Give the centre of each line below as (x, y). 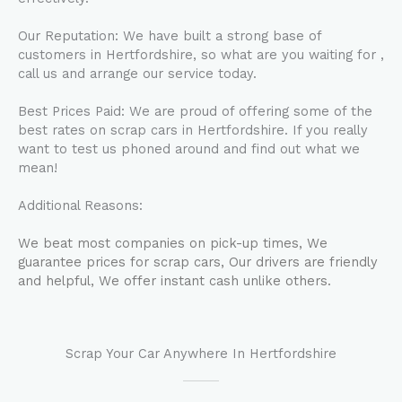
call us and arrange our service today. (140, 74)
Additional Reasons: (83, 205)
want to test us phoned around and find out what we (189, 149)
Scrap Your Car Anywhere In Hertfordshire (201, 354)
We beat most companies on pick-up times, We (173, 243)
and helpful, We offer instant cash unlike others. (175, 281)
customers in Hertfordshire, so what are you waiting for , (201, 55)
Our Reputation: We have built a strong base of (170, 36)
